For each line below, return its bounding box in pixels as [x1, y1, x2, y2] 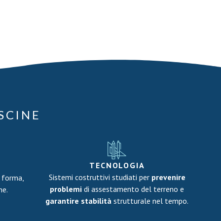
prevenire [151, 172, 185, 182]
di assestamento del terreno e [84, 184, 184, 194]
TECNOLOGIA [89, 160, 145, 170]
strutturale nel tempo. [111, 196, 189, 206]
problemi [50, 184, 84, 194]
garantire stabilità [45, 196, 112, 206]
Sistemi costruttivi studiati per [48, 172, 151, 182]
